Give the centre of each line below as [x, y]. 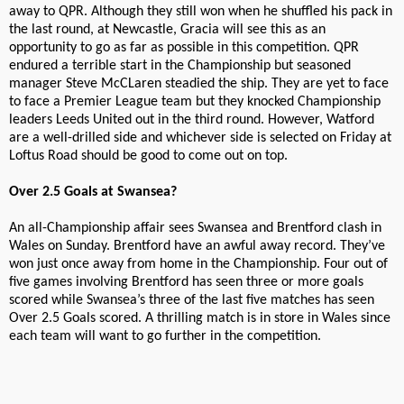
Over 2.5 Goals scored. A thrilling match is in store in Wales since [200, 319]
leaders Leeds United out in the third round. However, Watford [192, 120]
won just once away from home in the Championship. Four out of [198, 265]
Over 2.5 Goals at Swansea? [93, 193]
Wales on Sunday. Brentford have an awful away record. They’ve [197, 247]
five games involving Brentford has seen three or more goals [186, 283]
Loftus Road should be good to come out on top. [148, 156]
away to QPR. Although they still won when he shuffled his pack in [201, 12]
